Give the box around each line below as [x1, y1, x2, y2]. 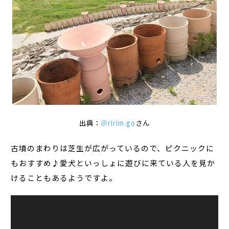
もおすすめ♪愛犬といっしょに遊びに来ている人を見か [11, 157, 216, 169]
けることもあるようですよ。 [11, 172, 118, 184]
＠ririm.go [101, 118, 135, 128]
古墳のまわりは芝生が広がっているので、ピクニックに [11, 143, 215, 154]
